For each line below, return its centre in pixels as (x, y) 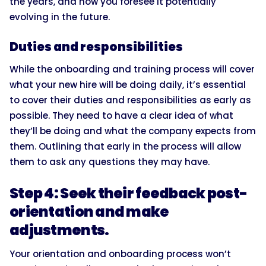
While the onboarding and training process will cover (132, 69)
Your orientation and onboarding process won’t (120, 254)
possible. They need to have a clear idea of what (121, 115)
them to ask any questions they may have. (110, 161)
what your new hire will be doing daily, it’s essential (128, 84)
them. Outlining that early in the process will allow (125, 146)
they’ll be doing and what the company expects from (133, 131)
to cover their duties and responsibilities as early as (130, 100)
